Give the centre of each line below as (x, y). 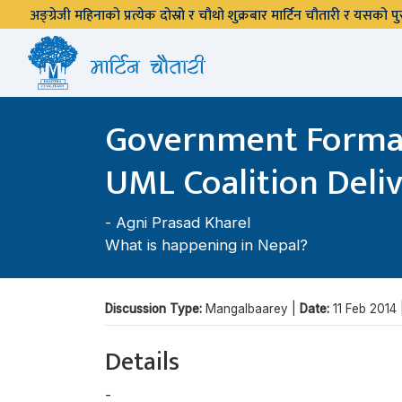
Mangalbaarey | (253, 309)
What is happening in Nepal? (206, 245)
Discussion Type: (155, 309)
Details (142, 362)
